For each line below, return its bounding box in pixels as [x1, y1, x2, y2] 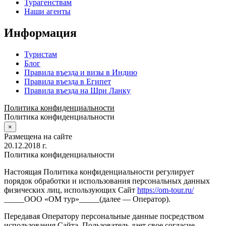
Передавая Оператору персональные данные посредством [4, 212, 204, 221]
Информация [4, 26, 77, 40]
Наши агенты [24, 7, 71, 16]
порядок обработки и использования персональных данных [4, 177, 210, 186]
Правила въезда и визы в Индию [24, 68, 137, 77]
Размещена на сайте [4, 132, 72, 141]
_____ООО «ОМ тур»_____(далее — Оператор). [4, 195, 171, 204]
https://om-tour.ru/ [137, 186, 194, 195]
